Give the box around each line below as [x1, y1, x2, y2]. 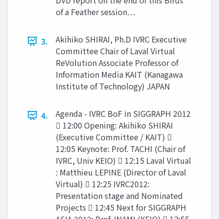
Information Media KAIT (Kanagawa [56, 68, 183, 80]
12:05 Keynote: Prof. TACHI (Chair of [56, 143, 185, 154]
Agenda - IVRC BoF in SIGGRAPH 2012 [56, 108, 191, 119]
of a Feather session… [56, 6, 135, 18]
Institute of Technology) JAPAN [56, 80, 170, 92]
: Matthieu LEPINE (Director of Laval [56, 166, 186, 178]
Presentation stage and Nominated [56, 190, 183, 201]
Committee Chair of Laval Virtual [56, 45, 175, 57]
